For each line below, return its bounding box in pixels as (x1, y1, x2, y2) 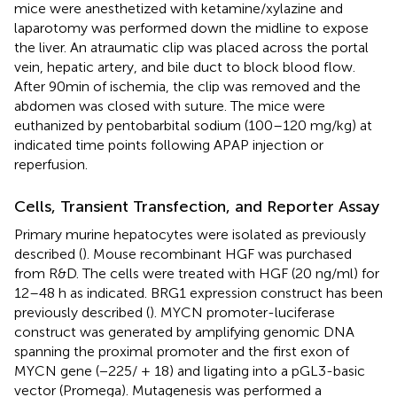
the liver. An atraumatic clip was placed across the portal (14, 38, 369, 56)
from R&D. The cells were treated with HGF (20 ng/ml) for (14, 264, 379, 282)
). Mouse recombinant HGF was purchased (82, 245, 352, 262)
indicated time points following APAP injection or (14, 136, 323, 153)
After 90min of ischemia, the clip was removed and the (14, 77, 361, 95)
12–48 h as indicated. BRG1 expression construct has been (14, 284, 383, 301)
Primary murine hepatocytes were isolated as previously (14, 225, 366, 243)
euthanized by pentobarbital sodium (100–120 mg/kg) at (14, 116, 372, 134)
